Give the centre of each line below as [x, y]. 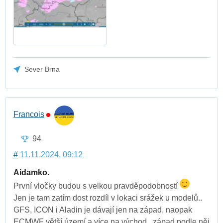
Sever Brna [42, 69]
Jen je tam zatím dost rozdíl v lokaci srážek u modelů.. [108, 198]
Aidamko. [31, 173]
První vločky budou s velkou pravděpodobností [97, 186]
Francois [29, 114]
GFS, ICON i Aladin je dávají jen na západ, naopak [103, 210]
